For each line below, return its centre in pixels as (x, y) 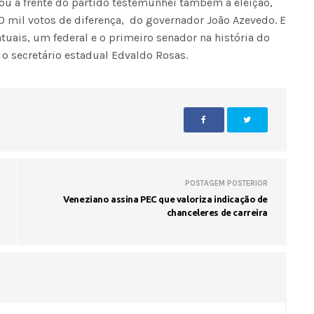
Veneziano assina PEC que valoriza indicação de (165, 199)
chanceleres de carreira (217, 212)
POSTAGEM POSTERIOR (226, 183)
